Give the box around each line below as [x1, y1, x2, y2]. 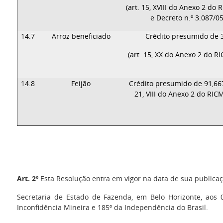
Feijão [71, 79, 91, 88]
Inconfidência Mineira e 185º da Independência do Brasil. [16, 203, 208, 212]
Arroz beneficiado [51, 31, 111, 41]
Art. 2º [16, 174, 38, 183]
